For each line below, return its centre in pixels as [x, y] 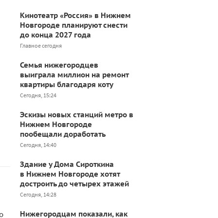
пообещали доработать [63, 134]
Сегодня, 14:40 [38, 145]
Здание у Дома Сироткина [67, 164]
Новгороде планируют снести [74, 25]
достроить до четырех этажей [74, 184]
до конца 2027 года [55, 35]
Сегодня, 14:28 [38, 194]
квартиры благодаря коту [67, 84]
